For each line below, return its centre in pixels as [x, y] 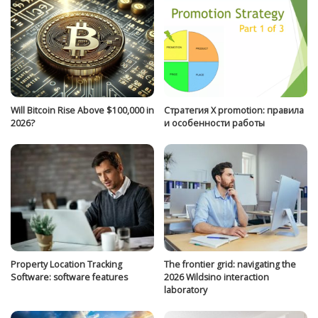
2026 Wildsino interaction [216, 278]
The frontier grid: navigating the [230, 265]
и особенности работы [214, 123]
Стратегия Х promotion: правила [234, 110]
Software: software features [69, 278]
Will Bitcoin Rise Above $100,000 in [82, 110]
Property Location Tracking [66, 265]
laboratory [186, 290]
